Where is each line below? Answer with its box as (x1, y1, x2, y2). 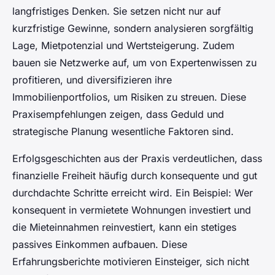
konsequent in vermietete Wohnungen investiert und (12, 204, 251, 217)
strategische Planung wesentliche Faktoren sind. (12, 125, 234, 138)
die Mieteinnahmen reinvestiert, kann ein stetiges (12, 221, 236, 234)
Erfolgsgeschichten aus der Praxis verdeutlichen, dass (12, 152, 262, 165)
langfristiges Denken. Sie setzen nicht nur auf (12, 5, 221, 18)
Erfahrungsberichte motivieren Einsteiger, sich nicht (12, 255, 249, 268)
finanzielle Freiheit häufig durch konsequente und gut (12, 169, 257, 182)
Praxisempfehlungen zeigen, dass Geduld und (12, 108, 224, 121)
